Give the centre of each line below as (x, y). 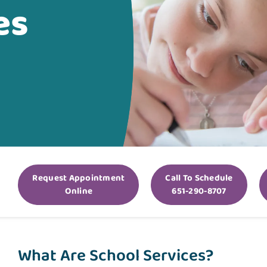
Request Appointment (79, 178)
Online (79, 192)
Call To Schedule (199, 178)
